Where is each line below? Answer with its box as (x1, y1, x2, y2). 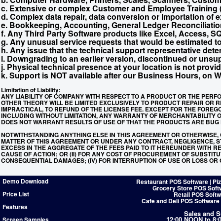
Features (2, 202, 28, 211)
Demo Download (2, 177, 48, 185)
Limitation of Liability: (1, 85, 61, 94)
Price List (2, 189, 29, 198)
